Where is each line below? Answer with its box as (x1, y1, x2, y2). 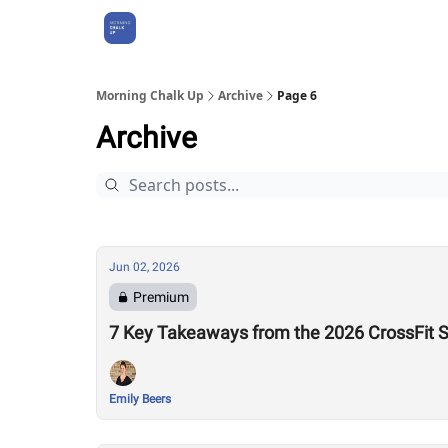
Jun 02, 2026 (109, 260, 180, 274)
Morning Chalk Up (96, 87, 204, 104)
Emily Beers (109, 392, 171, 406)
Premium (133, 289, 189, 305)
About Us (160, 21, 210, 35)
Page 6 (277, 87, 317, 104)
